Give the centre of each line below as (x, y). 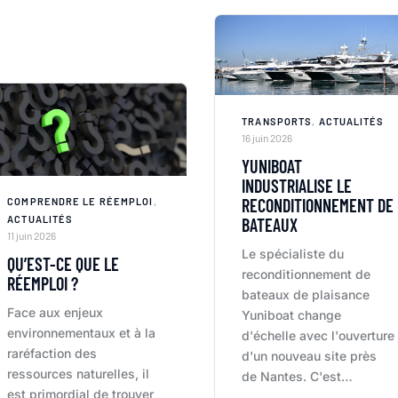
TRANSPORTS (277, 122)
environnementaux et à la (81, 332)
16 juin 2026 (267, 138)
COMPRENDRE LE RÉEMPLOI (80, 201)
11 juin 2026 (31, 235)
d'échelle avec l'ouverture (318, 336)
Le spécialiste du (293, 254)
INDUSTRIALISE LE (297, 186)
